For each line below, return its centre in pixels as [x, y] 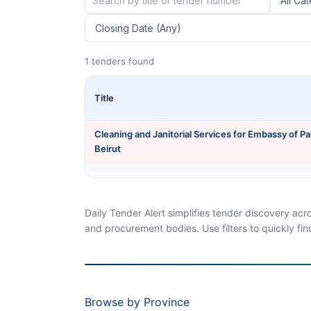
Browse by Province [137, 302]
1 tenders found [119, 61]
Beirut [108, 149]
